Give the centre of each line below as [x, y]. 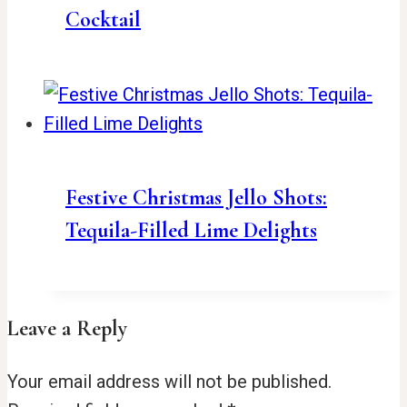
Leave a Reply [67, 329]
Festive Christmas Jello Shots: [196, 198]
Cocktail [103, 20]
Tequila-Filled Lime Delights [191, 231]
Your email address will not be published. [169, 382]
